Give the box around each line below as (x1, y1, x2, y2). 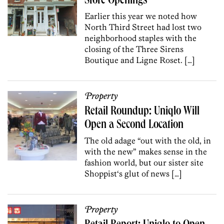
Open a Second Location (84, 119, 184, 131)
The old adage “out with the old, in (84, 135, 211, 145)
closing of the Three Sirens (84, 43, 184, 54)
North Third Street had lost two (84, 21, 202, 32)
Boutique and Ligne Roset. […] (84, 54, 195, 65)
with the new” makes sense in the (84, 146, 207, 156)
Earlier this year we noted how (84, 10, 197, 21)
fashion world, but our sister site (84, 157, 204, 167)
